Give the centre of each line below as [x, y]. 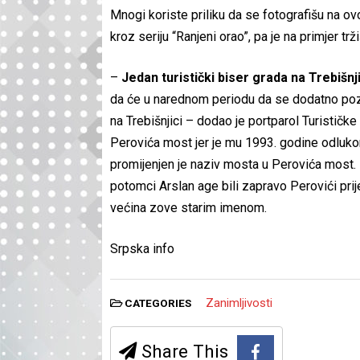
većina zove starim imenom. [188, 208]
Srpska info [142, 249]
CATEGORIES [158, 303]
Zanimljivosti [239, 303]
